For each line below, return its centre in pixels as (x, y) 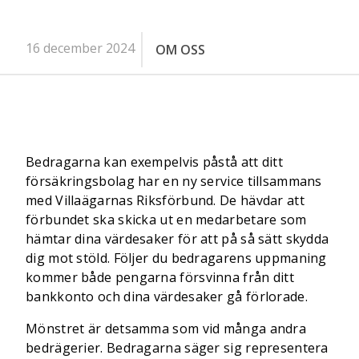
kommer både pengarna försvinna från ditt (160, 277)
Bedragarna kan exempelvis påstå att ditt (154, 162)
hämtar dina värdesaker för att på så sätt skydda (177, 239)
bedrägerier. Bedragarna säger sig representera (177, 348)
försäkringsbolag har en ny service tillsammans (174, 181)
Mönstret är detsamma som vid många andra (166, 329)
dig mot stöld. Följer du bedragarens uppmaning (176, 258)
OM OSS (180, 50)
